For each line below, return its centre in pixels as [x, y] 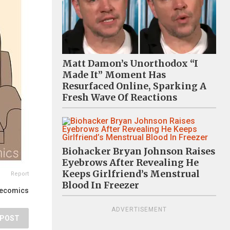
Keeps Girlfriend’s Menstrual [131, 174]
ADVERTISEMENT [139, 209]
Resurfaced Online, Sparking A [134, 86]
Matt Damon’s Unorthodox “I [130, 63]
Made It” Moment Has [114, 75]
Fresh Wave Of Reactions [120, 97]
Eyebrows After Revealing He [130, 162]
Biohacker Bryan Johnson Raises [139, 151]
